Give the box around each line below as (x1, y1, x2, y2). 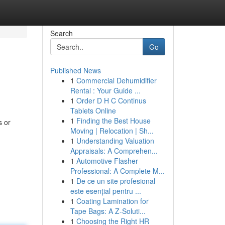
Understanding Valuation (76, 136, 154, 146)
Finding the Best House (76, 116, 151, 126)
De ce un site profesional (76, 176, 155, 186)
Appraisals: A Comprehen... (70, 146, 158, 156)
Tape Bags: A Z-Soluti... (70, 206, 146, 216)
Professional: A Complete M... (70, 166, 165, 176)
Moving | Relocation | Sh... (70, 126, 154, 136)
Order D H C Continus (76, 95, 146, 105)
